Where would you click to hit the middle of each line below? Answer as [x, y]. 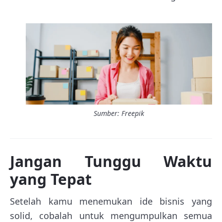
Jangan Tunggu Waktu [111, 161]
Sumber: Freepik [119, 113]
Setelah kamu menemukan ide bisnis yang [111, 201]
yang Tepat [51, 179]
